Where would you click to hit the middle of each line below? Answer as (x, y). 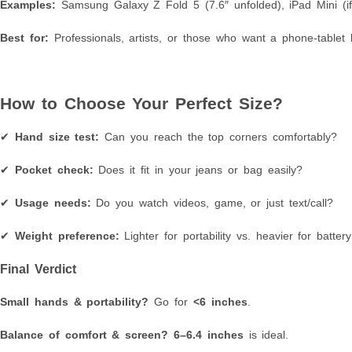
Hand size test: (57, 136)
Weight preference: (67, 235)
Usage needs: (53, 202)
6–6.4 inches (209, 334)
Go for (171, 301)
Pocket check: (54, 169)
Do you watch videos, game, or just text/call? (212, 202)
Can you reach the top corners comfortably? (218, 136)
